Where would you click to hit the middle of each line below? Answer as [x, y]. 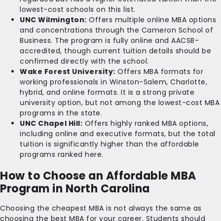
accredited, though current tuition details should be [115, 51]
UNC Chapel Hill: [51, 123]
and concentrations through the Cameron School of [116, 30]
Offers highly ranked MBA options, [145, 123]
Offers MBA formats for [159, 71]
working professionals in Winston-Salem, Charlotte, [113, 82]
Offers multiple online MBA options [151, 19]
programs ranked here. [62, 154]
